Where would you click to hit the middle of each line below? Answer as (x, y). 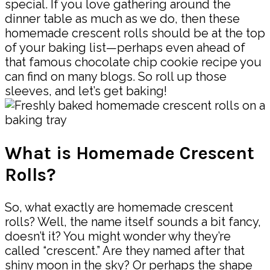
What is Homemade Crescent (130, 153)
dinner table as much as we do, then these (122, 18)
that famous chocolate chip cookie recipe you (133, 62)
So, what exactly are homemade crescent (119, 208)
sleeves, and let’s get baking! (86, 91)
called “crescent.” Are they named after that (125, 251)
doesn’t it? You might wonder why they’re (118, 237)
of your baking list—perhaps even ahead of (125, 47)
